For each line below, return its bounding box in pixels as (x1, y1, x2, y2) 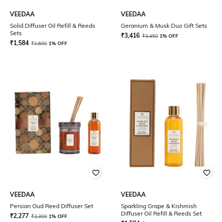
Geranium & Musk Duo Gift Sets (121, 22, 207, 29)
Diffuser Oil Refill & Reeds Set (121, 210, 202, 217)
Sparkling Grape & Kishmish (121, 202, 197, 210)
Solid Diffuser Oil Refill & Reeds (10, 22, 25, 29)
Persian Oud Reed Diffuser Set (10, 202, 93, 210)
